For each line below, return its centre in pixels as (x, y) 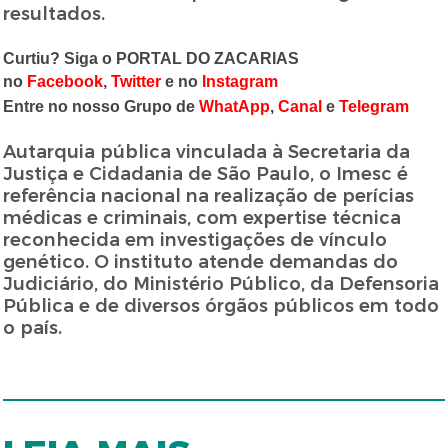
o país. (33, 328)
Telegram (374, 107)
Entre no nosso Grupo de (101, 107)
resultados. (54, 14)
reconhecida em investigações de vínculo (195, 240)
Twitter (136, 82)
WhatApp (235, 107)
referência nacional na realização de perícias (209, 196)
